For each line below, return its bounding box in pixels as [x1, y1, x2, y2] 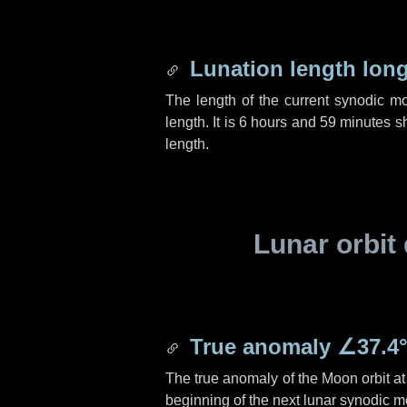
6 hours [239, 114, 288, 130]
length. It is [165, 114, 239, 130]
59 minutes [320, 114, 392, 130]
